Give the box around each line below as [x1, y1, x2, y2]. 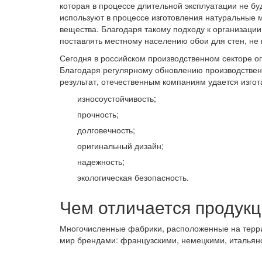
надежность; [77, 156, 125, 168]
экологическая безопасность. [77, 171, 189, 184]
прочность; [77, 108, 119, 120]
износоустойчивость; [77, 92, 156, 105]
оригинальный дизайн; [77, 140, 164, 152]
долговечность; [77, 124, 135, 136]
